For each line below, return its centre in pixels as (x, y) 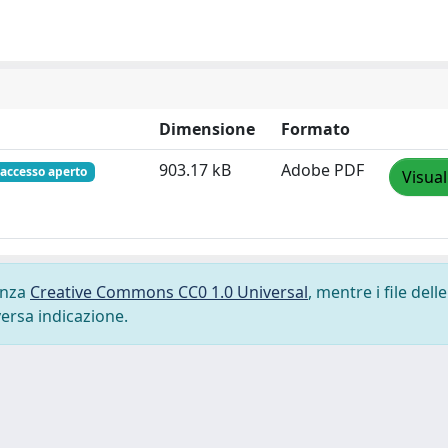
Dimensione (207, 129)
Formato (315, 129)
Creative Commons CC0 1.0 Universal (169, 292)
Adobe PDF (322, 170)
